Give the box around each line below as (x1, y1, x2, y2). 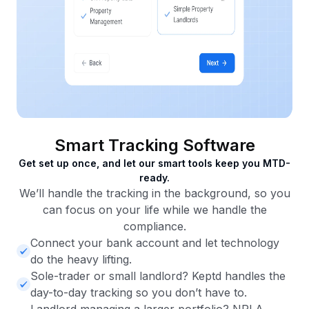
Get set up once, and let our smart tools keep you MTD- (19, 157, 290, 170)
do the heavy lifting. (30, 252, 132, 267)
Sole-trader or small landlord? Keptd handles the (30, 269, 286, 283)
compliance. (123, 219, 186, 234)
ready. (139, 172, 170, 184)
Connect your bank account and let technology (30, 236, 279, 250)
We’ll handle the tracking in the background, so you (19, 186, 290, 201)
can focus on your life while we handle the (42, 203, 267, 217)
